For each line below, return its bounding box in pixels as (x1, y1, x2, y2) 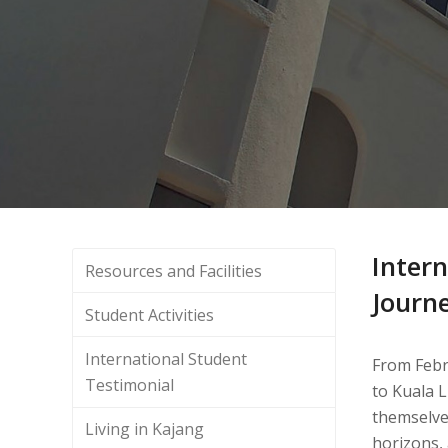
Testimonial (85, 373, 175, 396)
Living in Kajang (85, 418, 205, 441)
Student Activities (85, 303, 215, 326)
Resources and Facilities (85, 259, 263, 282)
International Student (85, 347, 248, 370)
